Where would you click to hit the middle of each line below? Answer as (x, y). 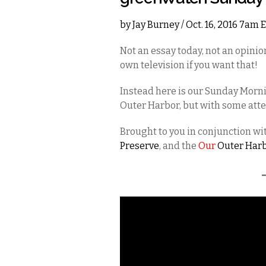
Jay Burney (156, 25)
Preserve (140, 146)
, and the (179, 146)
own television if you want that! (189, 65)
